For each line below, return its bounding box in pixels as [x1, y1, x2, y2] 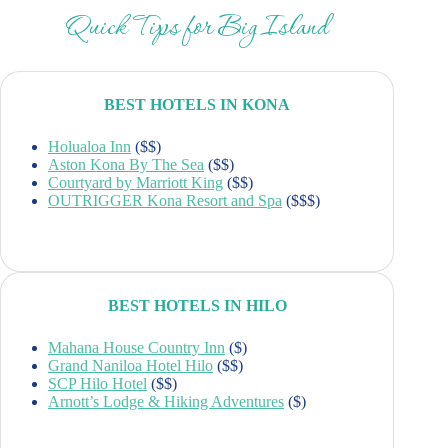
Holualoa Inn [48, 137, 132, 155]
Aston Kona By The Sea [48, 155, 205, 173]
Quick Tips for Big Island [66, 7, 329, 51]
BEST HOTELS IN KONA [104, 95, 291, 113]
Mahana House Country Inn [48, 338, 226, 356]
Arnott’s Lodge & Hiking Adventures [48, 392, 285, 410]
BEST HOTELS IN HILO [107, 296, 287, 314]
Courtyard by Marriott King [48, 173, 224, 191]
